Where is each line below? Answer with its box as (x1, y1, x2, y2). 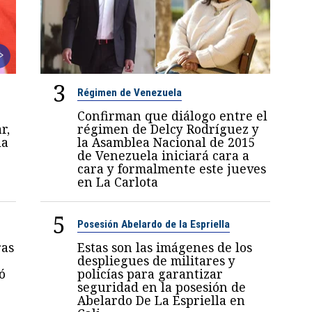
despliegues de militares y (77, 252, 236, 270)
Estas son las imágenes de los (77, 239, 253, 256)
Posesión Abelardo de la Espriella (77, 218, 231, 231)
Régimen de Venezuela (77, 86, 182, 100)
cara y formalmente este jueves (77, 160, 267, 178)
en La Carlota (77, 173, 159, 191)
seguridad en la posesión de (77, 279, 247, 296)
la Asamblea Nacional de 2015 (77, 134, 256, 151)
